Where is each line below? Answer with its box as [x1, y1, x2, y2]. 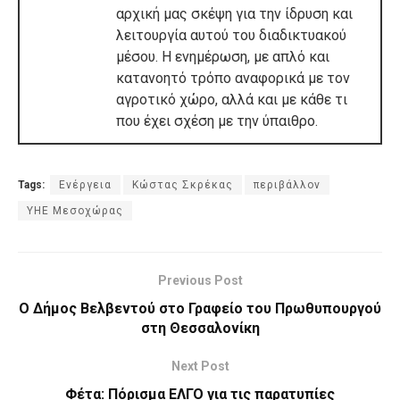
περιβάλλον [254, 178, 321, 191]
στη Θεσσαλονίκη [140, 319, 260, 337]
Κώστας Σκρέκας [132, 178, 233, 191]
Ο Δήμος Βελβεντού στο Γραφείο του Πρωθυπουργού [19, 299, 381, 317]
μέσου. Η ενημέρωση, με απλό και [116, 47, 329, 65]
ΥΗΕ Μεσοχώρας [27, 204, 123, 217]
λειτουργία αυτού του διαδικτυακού [116, 26, 346, 44]
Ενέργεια [59, 178, 112, 191]
